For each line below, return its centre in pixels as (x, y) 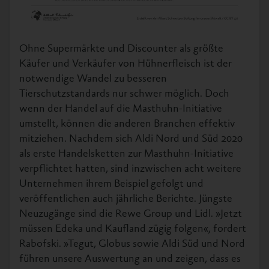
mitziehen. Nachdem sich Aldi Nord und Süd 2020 (131, 139)
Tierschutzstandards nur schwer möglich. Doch (124, 94)
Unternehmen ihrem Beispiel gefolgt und (111, 184)
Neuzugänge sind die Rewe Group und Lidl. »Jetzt (131, 214)
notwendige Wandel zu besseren (93, 79)
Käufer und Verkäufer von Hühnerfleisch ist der (125, 64)
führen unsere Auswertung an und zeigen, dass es (130, 259)
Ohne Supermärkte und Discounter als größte (121, 49)
